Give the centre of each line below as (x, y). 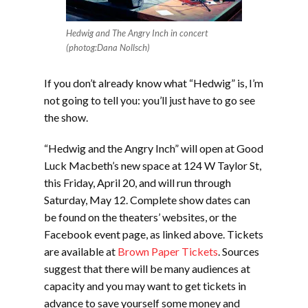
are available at (81, 251)
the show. (66, 117)
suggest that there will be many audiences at (147, 268)
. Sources (239, 251)
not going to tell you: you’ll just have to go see (150, 100)
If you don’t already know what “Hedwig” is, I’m (154, 83)
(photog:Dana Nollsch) (108, 47)
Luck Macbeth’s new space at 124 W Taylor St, (153, 165)
